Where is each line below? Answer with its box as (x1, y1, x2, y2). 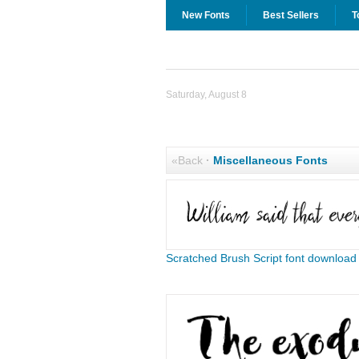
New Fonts (181, 10, 230, 21)
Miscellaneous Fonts (212, 154, 328, 167)
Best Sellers (262, 10, 319, 21)
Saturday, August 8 (165, 89, 247, 100)
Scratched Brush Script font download (165, 252, 357, 264)
